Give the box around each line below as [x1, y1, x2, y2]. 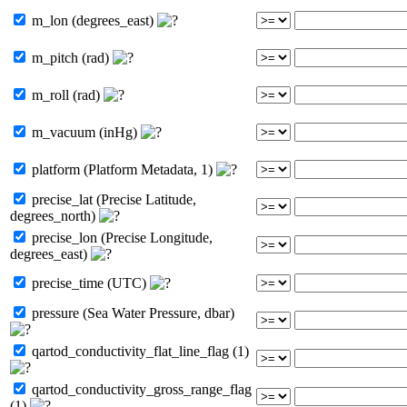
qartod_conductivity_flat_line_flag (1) [28, 342, 249, 359]
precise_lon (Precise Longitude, [28, 229, 213, 245]
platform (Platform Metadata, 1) [28, 161, 216, 177]
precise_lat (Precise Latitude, [28, 191, 196, 207]
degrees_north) [10, 207, 99, 223]
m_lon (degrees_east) [28, 12, 157, 28]
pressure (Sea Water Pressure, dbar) [28, 304, 234, 321]
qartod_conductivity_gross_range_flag [28, 381, 252, 397]
